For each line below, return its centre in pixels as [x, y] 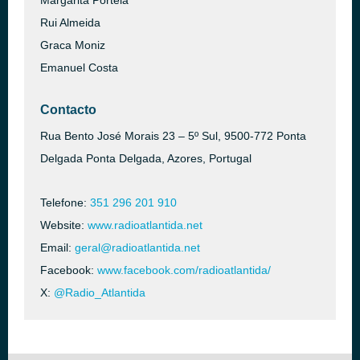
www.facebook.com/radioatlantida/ [184, 270]
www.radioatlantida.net [145, 225]
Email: [57, 247]
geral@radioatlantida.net [137, 247]
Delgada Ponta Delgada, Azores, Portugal [146, 158]
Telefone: [65, 202]
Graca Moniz [73, 45]
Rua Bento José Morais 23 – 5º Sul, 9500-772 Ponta [173, 136]
